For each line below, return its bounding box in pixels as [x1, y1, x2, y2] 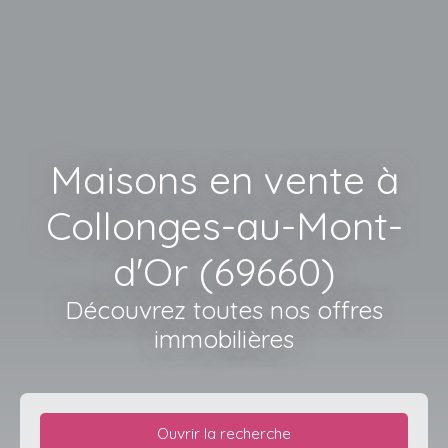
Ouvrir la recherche [157, 423, 291, 443]
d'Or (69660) [113, 246, 335, 296]
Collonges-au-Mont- [45, 200, 403, 250]
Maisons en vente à [49, 154, 399, 204]
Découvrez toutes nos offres [65, 293, 383, 325]
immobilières [154, 322, 294, 354]
